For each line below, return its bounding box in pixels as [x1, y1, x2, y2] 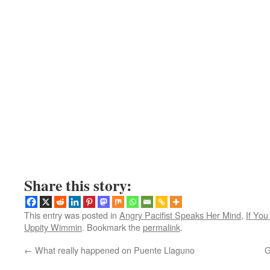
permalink [143, 221, 180, 233]
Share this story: [24, 174, 132, 196]
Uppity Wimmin [24, 221, 82, 233]
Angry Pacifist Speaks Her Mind [119, 209, 241, 221]
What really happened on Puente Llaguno [33, 243, 195, 256]
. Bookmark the [82, 221, 143, 233]
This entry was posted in [24, 209, 119, 221]
